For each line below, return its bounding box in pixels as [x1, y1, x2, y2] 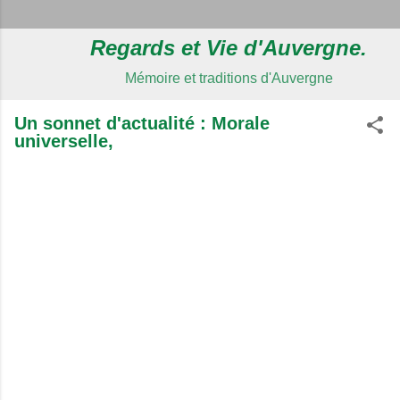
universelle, [14, 131, 113, 151]
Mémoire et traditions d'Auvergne [124, 71, 333, 86]
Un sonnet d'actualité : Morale [14, 113, 270, 133]
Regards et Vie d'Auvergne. [90, 36, 367, 60]
